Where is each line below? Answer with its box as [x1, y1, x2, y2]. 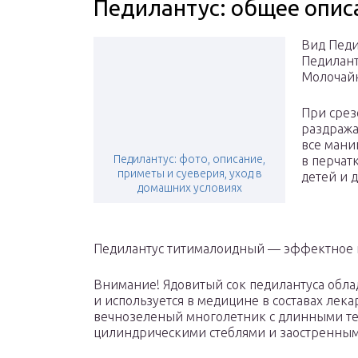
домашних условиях [137, 181, 242, 195]
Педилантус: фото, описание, [113, 153, 265, 166]
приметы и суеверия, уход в [117, 167, 262, 181]
